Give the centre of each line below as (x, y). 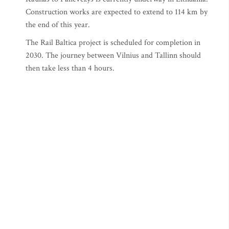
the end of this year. (58, 25)
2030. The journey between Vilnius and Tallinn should (113, 56)
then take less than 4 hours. (70, 68)
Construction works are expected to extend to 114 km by (117, 12)
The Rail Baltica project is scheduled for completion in (113, 43)
